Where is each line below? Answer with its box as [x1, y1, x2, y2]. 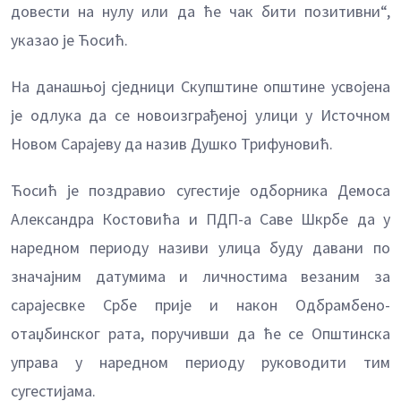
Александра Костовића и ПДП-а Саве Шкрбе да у [11, 209, 390, 230]
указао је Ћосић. [11, 30, 128, 51]
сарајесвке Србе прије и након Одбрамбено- [11, 294, 390, 316]
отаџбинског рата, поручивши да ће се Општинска [11, 323, 390, 345]
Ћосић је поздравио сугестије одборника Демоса [11, 180, 390, 201]
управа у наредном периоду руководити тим [11, 352, 390, 373]
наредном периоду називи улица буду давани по [11, 237, 390, 259]
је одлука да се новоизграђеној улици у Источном [11, 105, 390, 126]
